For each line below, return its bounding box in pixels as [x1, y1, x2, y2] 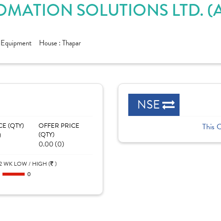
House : [39, 37, 62, 48]
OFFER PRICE [38, 121, 79, 131]
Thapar [62, 37, 81, 48]
